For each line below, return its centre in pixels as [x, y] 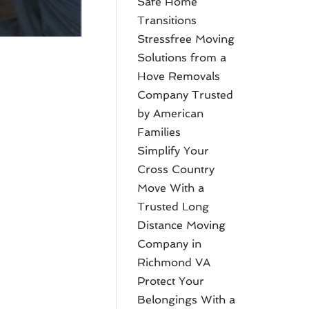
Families [159, 132]
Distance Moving [182, 225]
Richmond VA [174, 262]
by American [171, 113]
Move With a [171, 188]
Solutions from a [182, 58]
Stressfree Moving [186, 39]
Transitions [167, 20]
